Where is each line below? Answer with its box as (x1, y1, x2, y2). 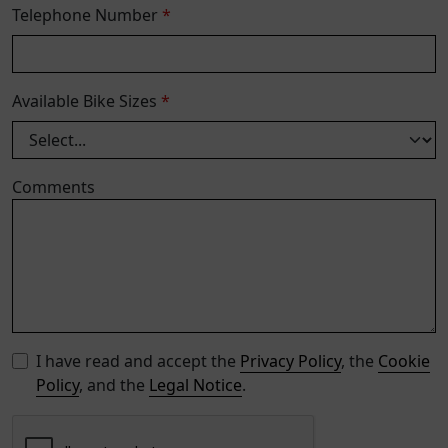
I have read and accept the (36, 350, 240, 373)
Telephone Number (12, 4, 162, 27)
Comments (12, 176, 95, 199)
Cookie (378, 350, 430, 373)
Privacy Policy (240, 350, 341, 373)
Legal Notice (149, 374, 242, 397)
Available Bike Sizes (12, 90, 161, 113)
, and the (79, 374, 149, 397)
